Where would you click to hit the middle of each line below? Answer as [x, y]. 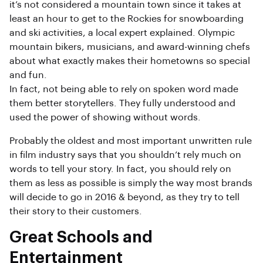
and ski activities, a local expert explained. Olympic [122, 33]
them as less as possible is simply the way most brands [131, 183]
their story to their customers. [76, 212]
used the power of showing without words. [105, 118]
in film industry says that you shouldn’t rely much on [125, 155]
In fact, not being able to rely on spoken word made [124, 90]
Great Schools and [81, 238]
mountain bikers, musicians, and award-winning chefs [130, 47]
